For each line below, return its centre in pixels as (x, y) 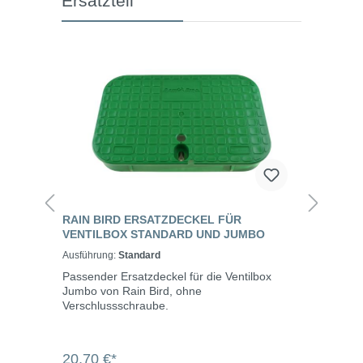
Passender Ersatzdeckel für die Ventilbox (167, 276)
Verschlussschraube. (115, 305)
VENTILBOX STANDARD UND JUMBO (164, 234)
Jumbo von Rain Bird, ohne (132, 290)
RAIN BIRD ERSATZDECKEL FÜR (152, 219)
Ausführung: (90, 255)
